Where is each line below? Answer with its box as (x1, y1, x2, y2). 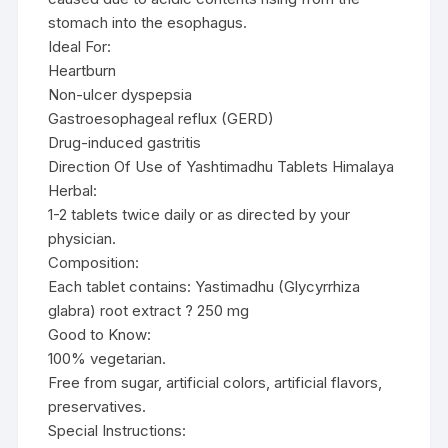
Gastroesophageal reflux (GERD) (48, 108, 275, 128)
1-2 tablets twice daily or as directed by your (48, 204, 351, 224)
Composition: (48, 252, 140, 272)
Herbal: (48, 180, 98, 200)
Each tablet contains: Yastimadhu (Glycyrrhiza (48, 276, 361, 296)
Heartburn (48, 60, 117, 80)
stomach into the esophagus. (48, 12, 248, 32)
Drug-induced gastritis (48, 132, 202, 152)
